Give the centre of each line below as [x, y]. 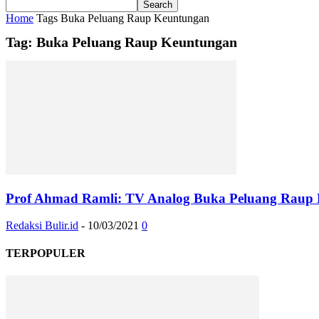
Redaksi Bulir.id [42, 226]
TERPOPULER [46, 253]
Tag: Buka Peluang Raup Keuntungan [121, 42]
